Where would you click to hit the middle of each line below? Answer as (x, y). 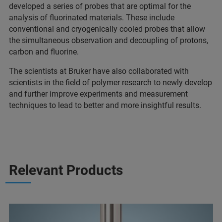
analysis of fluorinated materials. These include (92, 18)
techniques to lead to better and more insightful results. (105, 105)
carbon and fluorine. (44, 52)
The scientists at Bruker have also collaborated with (99, 71)
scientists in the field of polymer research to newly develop (111, 83)
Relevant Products (66, 170)
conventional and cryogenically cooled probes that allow (107, 29)
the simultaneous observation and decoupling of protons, (109, 40)
